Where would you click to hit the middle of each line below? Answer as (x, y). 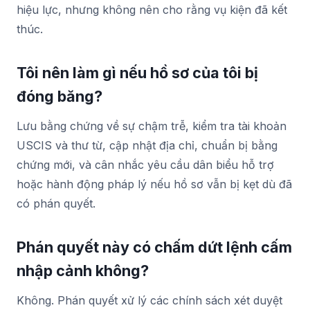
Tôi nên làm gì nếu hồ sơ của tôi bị (137, 72)
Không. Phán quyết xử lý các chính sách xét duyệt (149, 300)
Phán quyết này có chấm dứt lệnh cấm (154, 247)
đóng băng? (60, 96)
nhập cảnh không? (83, 270)
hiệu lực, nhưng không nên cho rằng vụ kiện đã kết (152, 9)
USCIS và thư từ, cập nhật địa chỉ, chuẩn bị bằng (147, 145)
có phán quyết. (56, 203)
